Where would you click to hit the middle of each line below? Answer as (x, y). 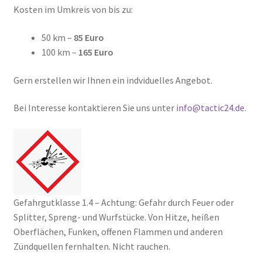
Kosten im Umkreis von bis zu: (73, 10)
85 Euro (89, 38)
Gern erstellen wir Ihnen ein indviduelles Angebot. (113, 80)
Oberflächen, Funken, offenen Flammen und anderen (118, 231)
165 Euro (96, 52)
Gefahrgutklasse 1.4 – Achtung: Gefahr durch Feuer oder (123, 202)
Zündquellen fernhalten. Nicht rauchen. (92, 246)
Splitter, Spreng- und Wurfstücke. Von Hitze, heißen (116, 217)
